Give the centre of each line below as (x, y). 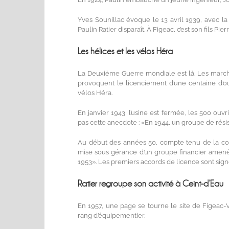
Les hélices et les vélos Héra (125, 52)
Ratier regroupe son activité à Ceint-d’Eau (151, 184)
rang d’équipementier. (111, 215)
